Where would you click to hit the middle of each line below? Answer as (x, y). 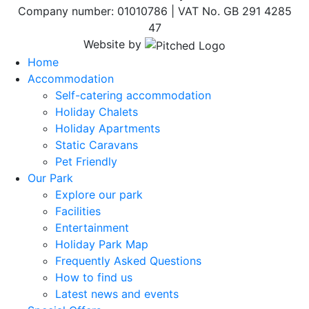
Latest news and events (117, 294)
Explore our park (99, 195)
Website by (114, 44)
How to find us (94, 278)
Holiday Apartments (108, 129)
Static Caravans (97, 145)
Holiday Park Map (102, 245)
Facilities (78, 211)
